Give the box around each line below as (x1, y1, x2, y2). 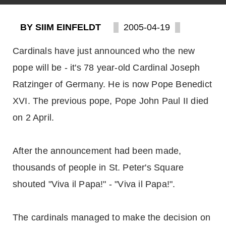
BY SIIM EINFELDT (20, 22, 101, 32)
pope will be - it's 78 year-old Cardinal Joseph (13, 63, 200, 73)
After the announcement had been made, (13, 146, 182, 156)
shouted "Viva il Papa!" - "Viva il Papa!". (13, 179, 176, 189)
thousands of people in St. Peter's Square (13, 162, 184, 173)
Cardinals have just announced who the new (13, 46, 195, 56)
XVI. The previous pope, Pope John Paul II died (13, 96, 209, 106)
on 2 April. (13, 112, 54, 123)
